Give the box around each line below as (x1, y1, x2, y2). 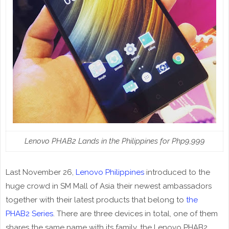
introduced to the (144, 168, 210, 177)
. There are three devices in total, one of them (53, 209, 218, 219)
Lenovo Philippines (76, 168, 144, 177)
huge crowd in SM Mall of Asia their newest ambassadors (6, 181, 212, 191)
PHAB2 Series (6, 209, 53, 219)
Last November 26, (6, 168, 76, 177)
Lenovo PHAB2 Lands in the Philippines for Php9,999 (24, 136, 205, 146)
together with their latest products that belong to (6, 195, 186, 205)
